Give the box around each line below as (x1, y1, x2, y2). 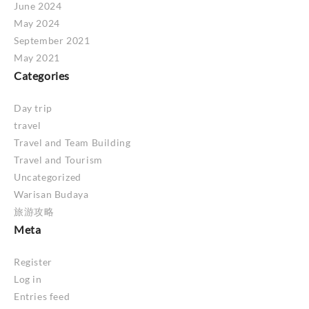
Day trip (14, 102, 52, 114)
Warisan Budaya (14, 188, 89, 201)
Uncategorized (14, 171, 81, 183)
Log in (14, 273, 42, 286)
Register (14, 256, 52, 268)
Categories (14, 69, 70, 83)
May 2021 (14, 52, 60, 64)
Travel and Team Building (14, 137, 131, 149)
